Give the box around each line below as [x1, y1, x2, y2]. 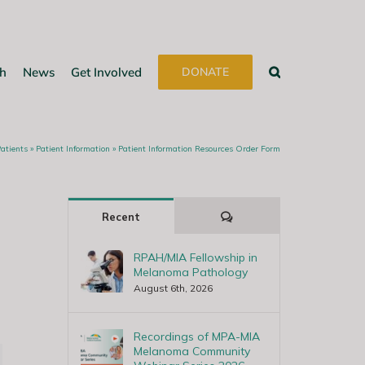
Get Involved [71, 64, 142, 80]
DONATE [182, 64, 229, 79]
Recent [101, 210, 140, 223]
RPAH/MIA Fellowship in [133, 250, 257, 265]
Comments [231, 209, 290, 222]
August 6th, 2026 [133, 282, 213, 294]
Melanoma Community [133, 344, 250, 358]
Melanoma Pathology [133, 265, 248, 279]
